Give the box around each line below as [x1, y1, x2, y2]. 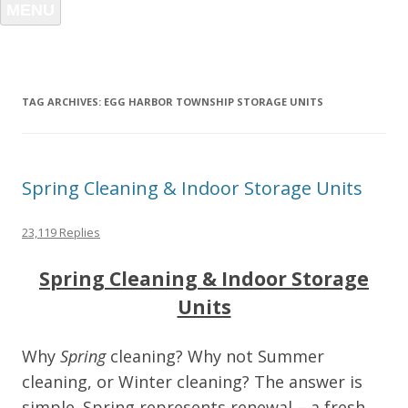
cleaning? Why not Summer [106, 345, 324, 367]
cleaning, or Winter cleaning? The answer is [22, 371, 362, 393]
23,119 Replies [22, 224, 100, 240]
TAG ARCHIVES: [22, 95, 104, 108]
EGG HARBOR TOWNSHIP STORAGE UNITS [104, 95, 323, 108]
